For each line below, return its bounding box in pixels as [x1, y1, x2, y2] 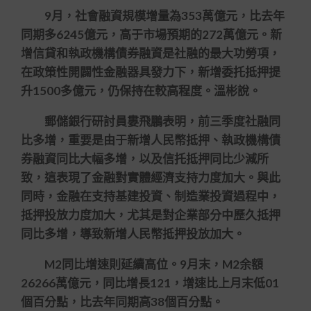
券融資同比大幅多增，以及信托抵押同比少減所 [21, 151, 269, 166]
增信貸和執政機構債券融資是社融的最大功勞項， [21, 46, 280, 60]
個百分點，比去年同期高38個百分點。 [21, 294, 224, 309]
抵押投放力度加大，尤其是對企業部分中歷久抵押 [21, 208, 280, 222]
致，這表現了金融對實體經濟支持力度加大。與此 [21, 170, 280, 185]
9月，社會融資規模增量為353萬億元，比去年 [21, 8, 285, 23]
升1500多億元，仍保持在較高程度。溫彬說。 [21, 83, 261, 98]
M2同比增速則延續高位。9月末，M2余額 [21, 257, 263, 271]
